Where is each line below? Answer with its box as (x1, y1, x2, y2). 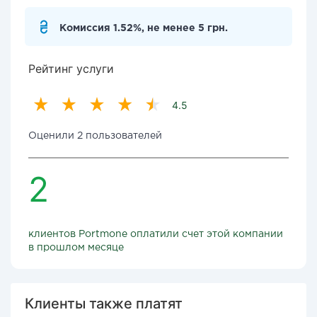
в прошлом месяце (28, 243, 124, 252)
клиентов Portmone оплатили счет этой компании (28, 230, 283, 238)
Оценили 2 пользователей (28, 132, 162, 140)
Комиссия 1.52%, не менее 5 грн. (59, 24, 228, 33)
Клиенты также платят (25, 295, 183, 312)
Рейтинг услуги (28, 62, 114, 76)
